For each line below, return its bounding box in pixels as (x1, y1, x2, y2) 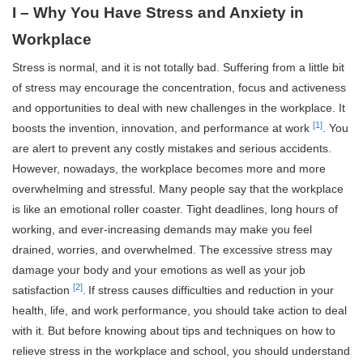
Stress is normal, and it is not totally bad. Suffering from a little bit (12, 60, 344, 74)
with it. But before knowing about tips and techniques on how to (12, 323, 335, 337)
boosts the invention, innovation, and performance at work (12, 121, 313, 135)
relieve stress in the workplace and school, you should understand (12, 344, 350, 357)
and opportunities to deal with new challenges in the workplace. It (12, 100, 345, 114)
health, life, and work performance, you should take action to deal (12, 303, 347, 317)
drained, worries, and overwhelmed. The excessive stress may (12, 242, 332, 256)
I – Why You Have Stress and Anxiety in (12, 3, 304, 21)
